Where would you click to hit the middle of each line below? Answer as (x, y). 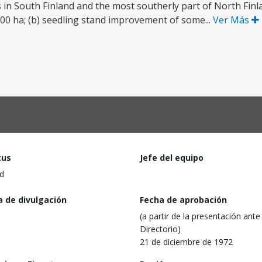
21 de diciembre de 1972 (186, 242)
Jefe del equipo (172, 158)
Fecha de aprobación (183, 199)
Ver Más (232, 20)
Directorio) (160, 229)
